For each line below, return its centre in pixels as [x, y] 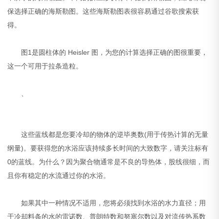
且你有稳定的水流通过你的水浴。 [59, 176]
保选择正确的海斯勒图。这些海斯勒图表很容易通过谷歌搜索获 [103, 11]
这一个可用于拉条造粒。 [45, 66]
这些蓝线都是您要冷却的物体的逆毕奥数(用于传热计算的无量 [108, 135]
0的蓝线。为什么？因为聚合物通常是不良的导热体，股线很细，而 [109, 162]
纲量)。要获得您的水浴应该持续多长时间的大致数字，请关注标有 [108, 148]
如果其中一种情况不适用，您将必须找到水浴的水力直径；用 [107, 203]
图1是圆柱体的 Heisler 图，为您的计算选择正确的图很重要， [108, 53]
